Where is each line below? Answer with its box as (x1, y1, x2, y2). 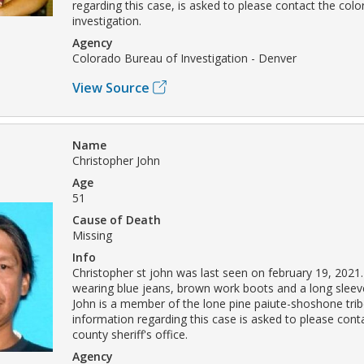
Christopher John (72, 152, 160, 168)
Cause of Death (72, 211, 161, 227)
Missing (72, 227, 112, 243)
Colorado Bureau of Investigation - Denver (72, 50, 297, 66)
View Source (72, 78, 149, 97)
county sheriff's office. (72, 326, 188, 342)
